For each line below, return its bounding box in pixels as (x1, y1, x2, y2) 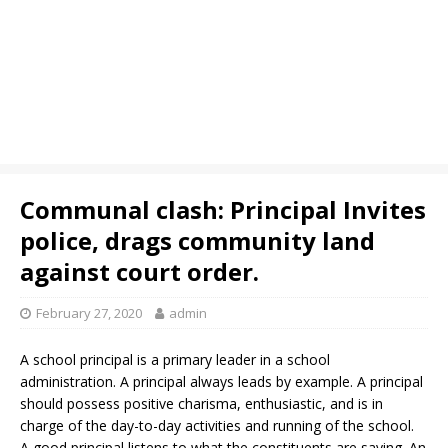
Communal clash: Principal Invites (20, 193, 426, 226)
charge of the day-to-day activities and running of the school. (20, 416, 414, 435)
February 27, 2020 (36, 304, 142, 322)
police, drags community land (20, 224, 375, 257)
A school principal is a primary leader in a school (20, 350, 330, 369)
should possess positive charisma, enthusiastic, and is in (20, 394, 383, 413)
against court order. (20, 255, 259, 288)
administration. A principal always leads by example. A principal (20, 372, 423, 391)
